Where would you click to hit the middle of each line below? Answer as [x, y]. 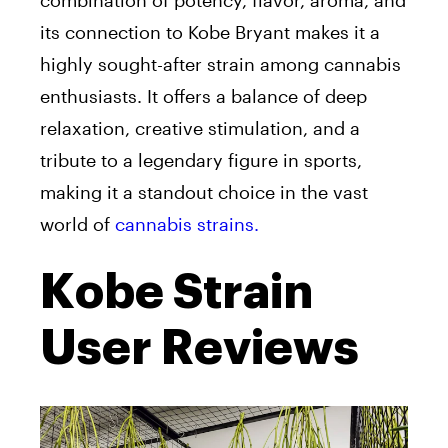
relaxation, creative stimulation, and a [200, 128]
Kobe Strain [176, 292]
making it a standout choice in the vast [204, 192]
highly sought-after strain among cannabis [220, 64]
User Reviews [199, 348]
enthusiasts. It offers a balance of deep [203, 96]
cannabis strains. [187, 224]
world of [77, 224]
